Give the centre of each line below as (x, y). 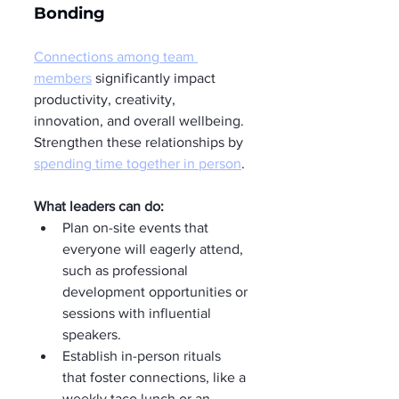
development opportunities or (157, 292)
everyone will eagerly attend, (155, 249)
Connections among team (116, 57)
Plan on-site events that (137, 228)
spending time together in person (138, 163)
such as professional (127, 270)
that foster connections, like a (156, 377)
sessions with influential (138, 313)
